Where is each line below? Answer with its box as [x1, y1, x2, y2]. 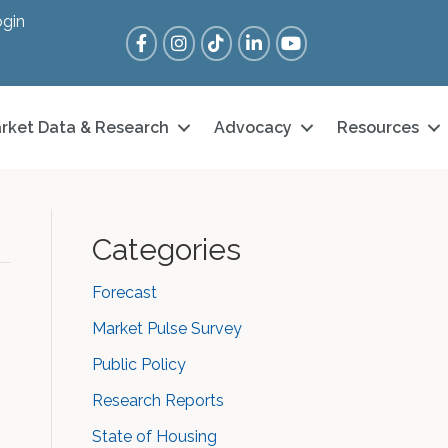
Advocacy [214, 118, 293, 137]
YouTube [274, 26, 341, 46]
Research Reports [92, 391, 224, 410]
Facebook [124, 26, 199, 46]
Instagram [162, 26, 238, 46]
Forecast [92, 283, 157, 302]
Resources [337, 118, 420, 137]
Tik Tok [199, 26, 253, 46]
